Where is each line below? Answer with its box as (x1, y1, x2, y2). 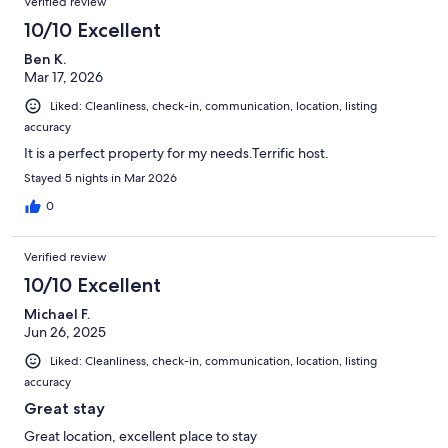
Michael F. (24, 305, 90, 323)
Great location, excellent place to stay (24, 427, 257, 446)
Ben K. (24, 49, 66, 68)
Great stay (24, 399, 105, 419)
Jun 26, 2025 (24, 323, 106, 341)
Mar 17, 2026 (24, 67, 103, 86)
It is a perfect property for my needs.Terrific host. (24, 144, 329, 162)
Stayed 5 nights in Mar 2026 (24, 170, 177, 186)
